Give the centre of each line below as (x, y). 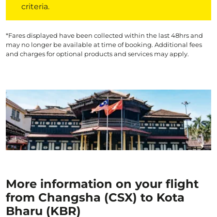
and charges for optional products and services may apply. (97, 54)
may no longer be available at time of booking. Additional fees (104, 45)
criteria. (35, 7)
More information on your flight (102, 184)
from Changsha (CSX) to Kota (95, 197)
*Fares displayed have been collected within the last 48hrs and (104, 35)
